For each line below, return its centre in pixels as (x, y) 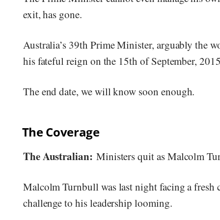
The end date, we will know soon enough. (109, 91)
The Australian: (58, 156)
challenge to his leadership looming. (97, 203)
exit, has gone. (52, 14)
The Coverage (61, 132)
